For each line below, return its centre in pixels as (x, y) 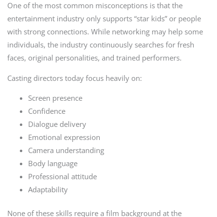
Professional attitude (63, 177)
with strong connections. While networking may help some (105, 32)
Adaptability (48, 190)
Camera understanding (66, 150)
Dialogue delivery (57, 124)
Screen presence (55, 98)
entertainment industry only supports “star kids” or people (104, 19)
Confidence (47, 111)
